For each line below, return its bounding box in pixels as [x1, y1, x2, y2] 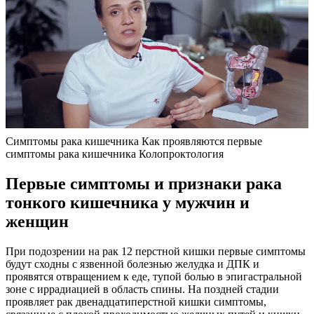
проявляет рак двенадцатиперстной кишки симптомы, [6, 296, 266, 308]
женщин [6, 212, 69, 231]
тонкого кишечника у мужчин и [6, 193, 250, 212]
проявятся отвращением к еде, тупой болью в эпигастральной [6, 271, 302, 283]
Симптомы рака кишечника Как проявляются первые [6, 135, 262, 148]
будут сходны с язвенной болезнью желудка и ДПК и [6, 258, 259, 271]
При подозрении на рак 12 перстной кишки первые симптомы [6, 245, 306, 258]
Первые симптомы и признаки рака [6, 175, 282, 193]
